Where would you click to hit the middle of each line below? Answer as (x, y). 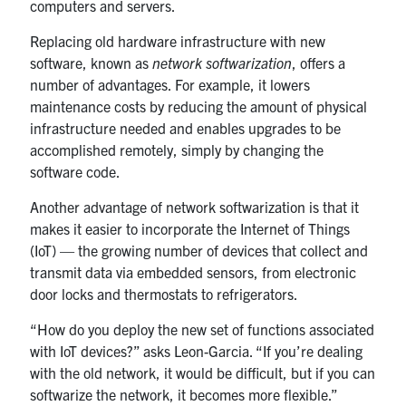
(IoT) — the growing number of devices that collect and (199, 250)
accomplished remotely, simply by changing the (177, 149)
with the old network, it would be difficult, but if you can (203, 372)
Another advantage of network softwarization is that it (195, 206)
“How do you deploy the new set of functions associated (203, 329)
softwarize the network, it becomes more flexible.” (184, 394)
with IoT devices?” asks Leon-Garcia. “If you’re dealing (197, 350)
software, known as (92, 62)
